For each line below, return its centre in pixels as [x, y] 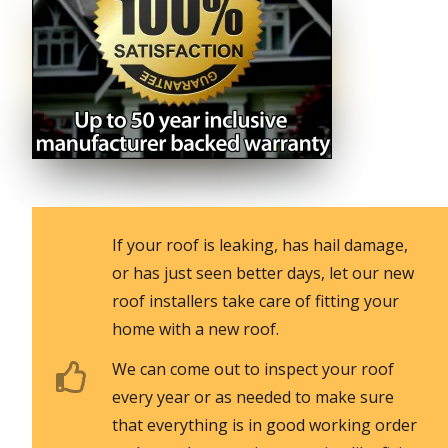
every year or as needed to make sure [252, 396]
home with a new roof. [195, 328]
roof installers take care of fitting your [255, 300]
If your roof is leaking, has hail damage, [259, 244]
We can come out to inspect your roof [252, 368]
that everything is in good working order [264, 424]
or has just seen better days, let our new [262, 272]
